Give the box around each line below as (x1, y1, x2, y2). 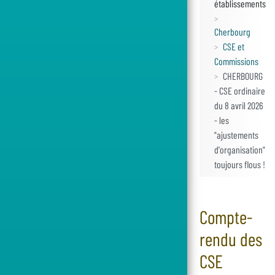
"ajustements (214, 129, 258, 141)
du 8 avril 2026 (214, 99, 263, 111)
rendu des (199, 228, 262, 250)
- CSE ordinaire (214, 85, 265, 96)
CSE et (223, 41, 244, 52)
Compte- (199, 206, 252, 228)
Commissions (214, 55, 258, 67)
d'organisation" (214, 144, 265, 155)
